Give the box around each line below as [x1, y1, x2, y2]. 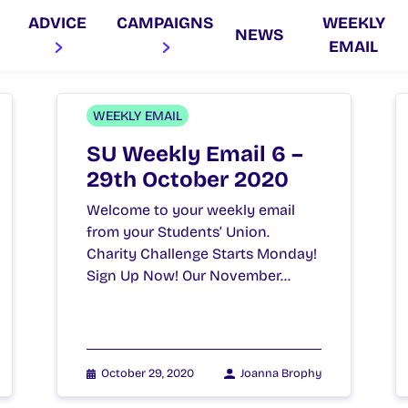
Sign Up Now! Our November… [87, 266, 291, 284]
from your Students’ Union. [87, 222, 270, 240]
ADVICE [28, 14, 87, 34]
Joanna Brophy [240, 365, 321, 380]
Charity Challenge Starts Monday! [87, 244, 317, 262]
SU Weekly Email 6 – [87, 140, 303, 167]
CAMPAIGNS [116, 14, 213, 34]
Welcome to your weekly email [87, 200, 295, 219]
